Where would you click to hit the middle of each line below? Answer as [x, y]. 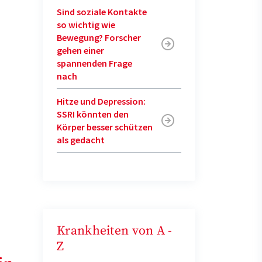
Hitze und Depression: [101, 101]
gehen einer [80, 50]
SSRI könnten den [93, 114]
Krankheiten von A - [115, 230]
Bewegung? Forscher [99, 37]
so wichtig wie [86, 24]
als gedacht [81, 139]
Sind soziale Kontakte [102, 11]
